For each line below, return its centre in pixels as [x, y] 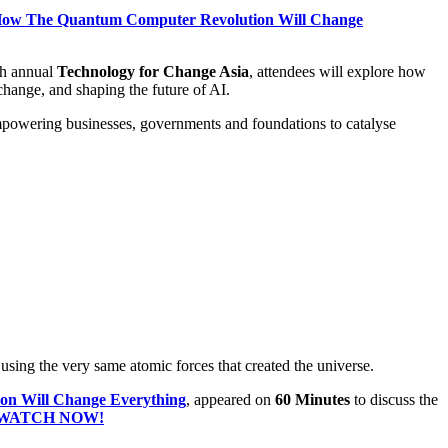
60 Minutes [312, 400]
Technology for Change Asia [153, 71]
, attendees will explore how [337, 71]
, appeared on [230, 400]
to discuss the [394, 400]
